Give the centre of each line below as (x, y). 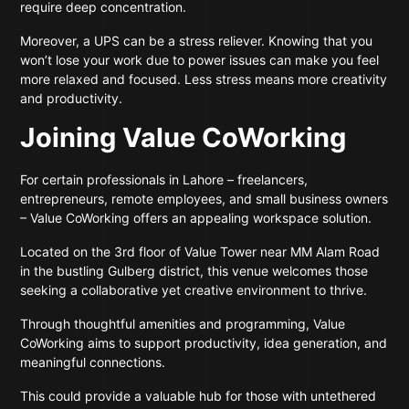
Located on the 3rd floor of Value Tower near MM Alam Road (200, 252)
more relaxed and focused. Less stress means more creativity (204, 79)
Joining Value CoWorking (184, 137)
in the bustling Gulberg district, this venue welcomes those (194, 271)
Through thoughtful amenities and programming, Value (183, 324)
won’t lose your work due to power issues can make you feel (200, 60)
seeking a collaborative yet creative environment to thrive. (194, 290)
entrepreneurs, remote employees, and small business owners (204, 199)
